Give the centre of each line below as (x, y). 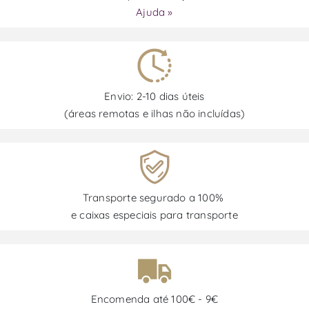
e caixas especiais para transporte (154, 215)
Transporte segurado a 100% (154, 198)
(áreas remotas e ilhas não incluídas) (154, 114)
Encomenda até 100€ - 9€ (154, 299)
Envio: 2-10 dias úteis (154, 97)
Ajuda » (154, 12)
